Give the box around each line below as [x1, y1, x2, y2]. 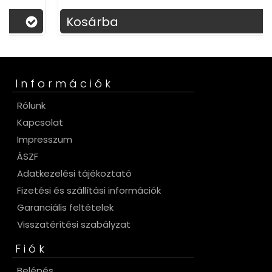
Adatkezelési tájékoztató [17, 166, 132, 180]
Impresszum [17, 132, 72, 146]
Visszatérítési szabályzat [17, 217, 131, 231]
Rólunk [17, 98, 46, 112]
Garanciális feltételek [17, 200, 114, 214]
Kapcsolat [17, 115, 63, 129]
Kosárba [24, 13, 76, 30]
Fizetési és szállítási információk [17, 183, 161, 197]
